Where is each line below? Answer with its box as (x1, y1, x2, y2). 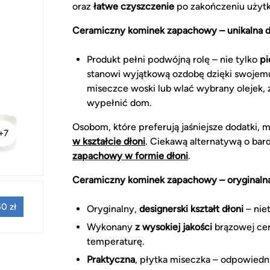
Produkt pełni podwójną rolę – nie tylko (87, 53, 260, 65)
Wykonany (87, 221, 135, 233)
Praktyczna (87, 253, 135, 265)
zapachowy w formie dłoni (72, 149, 188, 162)
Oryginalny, (87, 202, 139, 215)
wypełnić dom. (87, 96, 152, 108)
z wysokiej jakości (135, 221, 212, 233)
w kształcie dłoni (72, 135, 145, 147)
